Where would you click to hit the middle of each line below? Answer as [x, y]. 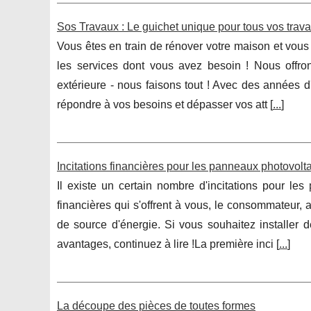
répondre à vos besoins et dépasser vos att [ [165, 105]
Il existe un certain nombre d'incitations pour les [183, 186]
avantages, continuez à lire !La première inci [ [168, 244]
